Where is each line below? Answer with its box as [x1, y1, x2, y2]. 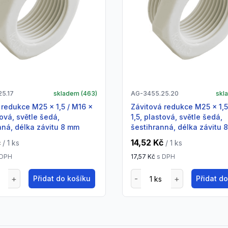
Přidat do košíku [33, 174, 91, 183]
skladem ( [53, 90, 83, 98]
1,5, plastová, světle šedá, [130, 112, 222, 122]
